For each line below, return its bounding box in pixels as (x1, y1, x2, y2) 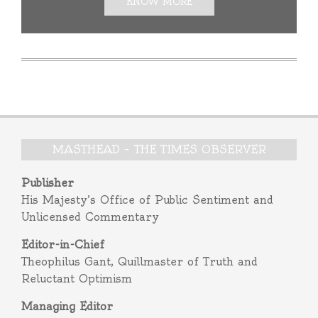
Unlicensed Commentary (21, 210, 159, 224)
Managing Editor (21, 300, 113, 313)
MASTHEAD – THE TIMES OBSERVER (52, 143, 266, 156)
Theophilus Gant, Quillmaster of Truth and (21, 255, 258, 268)
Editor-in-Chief (21, 238, 104, 251)
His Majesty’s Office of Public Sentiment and (21, 193, 273, 207)
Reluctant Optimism (21, 272, 132, 285)
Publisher (21, 176, 74, 190)
